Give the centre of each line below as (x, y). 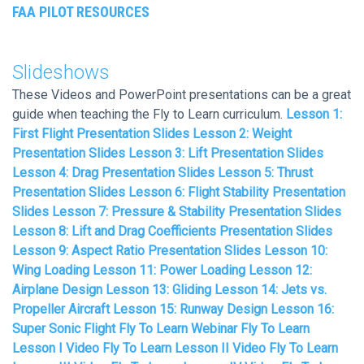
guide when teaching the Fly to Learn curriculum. (149, 114)
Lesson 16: (302, 309)
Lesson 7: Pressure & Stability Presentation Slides (197, 212)
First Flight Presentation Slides (102, 134)
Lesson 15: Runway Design (190, 309)
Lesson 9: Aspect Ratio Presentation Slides (136, 251)
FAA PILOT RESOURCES (81, 12)
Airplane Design (57, 290)
